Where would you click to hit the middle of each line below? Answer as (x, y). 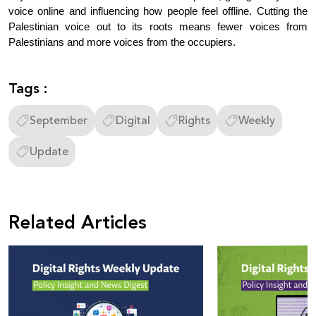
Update (49, 152)
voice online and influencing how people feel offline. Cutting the (158, 12)
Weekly (257, 121)
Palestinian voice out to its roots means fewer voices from (158, 27)
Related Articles (78, 223)
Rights (194, 121)
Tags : (28, 89)
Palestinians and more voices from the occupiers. (122, 43)
